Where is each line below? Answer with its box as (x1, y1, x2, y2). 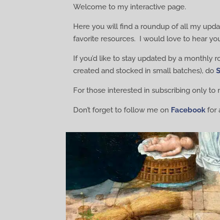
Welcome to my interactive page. (73, 2, 187, 11)
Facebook (171, 105, 206, 114)
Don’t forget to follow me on (73, 105, 171, 114)
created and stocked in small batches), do (73, 66, 217, 75)
